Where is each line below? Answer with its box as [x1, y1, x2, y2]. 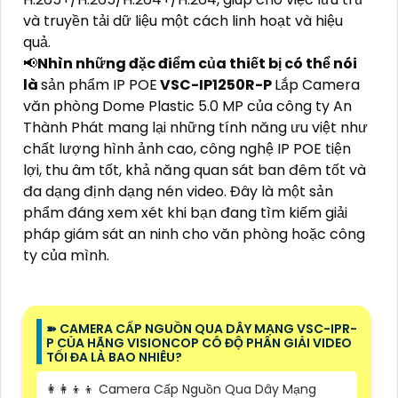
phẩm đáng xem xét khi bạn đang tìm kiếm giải [23, 202, 347, 223]
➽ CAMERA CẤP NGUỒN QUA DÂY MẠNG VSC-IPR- [46, 319, 357, 338]
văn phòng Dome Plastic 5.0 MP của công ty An [23, 95, 352, 116]
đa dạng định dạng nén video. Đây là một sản [23, 180, 333, 202]
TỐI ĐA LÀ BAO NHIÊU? [46, 347, 182, 366]
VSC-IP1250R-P [157, 74, 275, 95]
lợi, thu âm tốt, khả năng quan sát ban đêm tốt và [23, 159, 366, 180]
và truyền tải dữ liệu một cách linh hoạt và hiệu [23, 10, 343, 31]
